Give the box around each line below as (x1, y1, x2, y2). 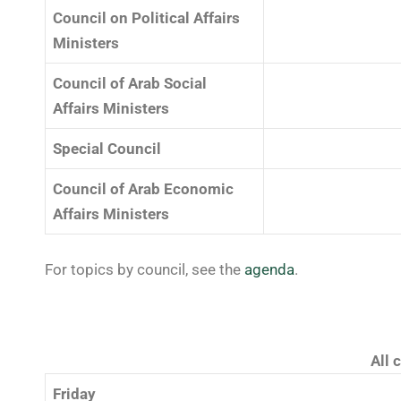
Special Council (53, 139, 161, 158)
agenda (244, 260, 294, 279)
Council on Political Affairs (53, 8, 240, 27)
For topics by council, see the (45, 260, 244, 279)
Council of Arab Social (53, 73, 207, 92)
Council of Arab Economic (53, 179, 234, 198)
